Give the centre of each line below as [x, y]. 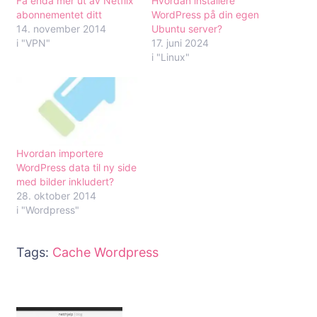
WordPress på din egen [205, 14]
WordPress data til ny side [76, 167]
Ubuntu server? [187, 28]
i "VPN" [33, 42]
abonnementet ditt [59, 14]
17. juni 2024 [180, 42]
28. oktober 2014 [56, 195]
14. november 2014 [61, 28]
